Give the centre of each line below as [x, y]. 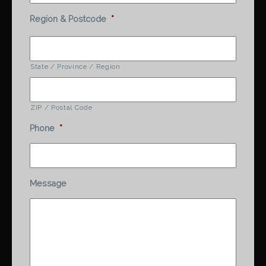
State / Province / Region [75, 66]
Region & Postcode [68, 19]
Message [48, 183]
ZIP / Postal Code [61, 107]
